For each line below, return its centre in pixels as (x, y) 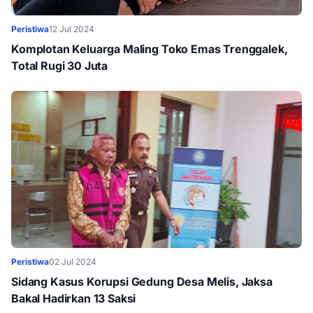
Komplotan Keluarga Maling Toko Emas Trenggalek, (150, 49)
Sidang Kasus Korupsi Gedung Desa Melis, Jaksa (142, 282)
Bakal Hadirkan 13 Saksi (74, 298)
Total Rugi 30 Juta (60, 66)
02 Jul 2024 (73, 262)
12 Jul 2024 (72, 29)
